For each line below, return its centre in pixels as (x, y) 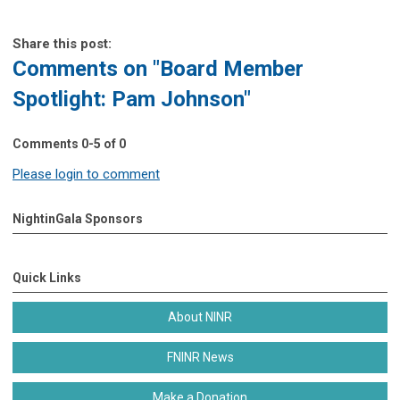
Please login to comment (86, 174)
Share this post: (62, 43)
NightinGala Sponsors (78, 218)
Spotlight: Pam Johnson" (132, 99)
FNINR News (200, 357)
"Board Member (228, 68)
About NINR (200, 317)
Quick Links (47, 277)
